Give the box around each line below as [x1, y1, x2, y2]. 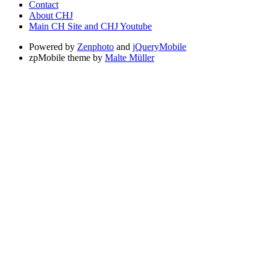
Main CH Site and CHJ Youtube [29, 21, 152, 32]
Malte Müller [105, 52, 154, 63]
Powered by [29, 42, 77, 52]
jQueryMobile [133, 42, 186, 52]
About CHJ [29, 10, 73, 21]
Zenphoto [77, 42, 114, 52]
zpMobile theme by [29, 52, 105, 63]
